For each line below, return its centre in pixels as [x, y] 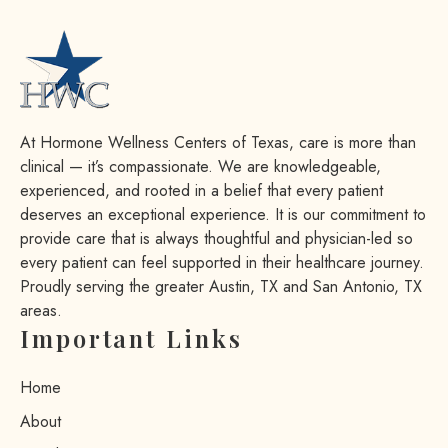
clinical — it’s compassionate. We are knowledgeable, [200, 166]
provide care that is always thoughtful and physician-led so [216, 238]
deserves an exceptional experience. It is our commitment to [223, 214]
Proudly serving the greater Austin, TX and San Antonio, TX [221, 286]
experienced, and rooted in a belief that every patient [201, 190]
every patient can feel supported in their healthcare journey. [222, 262]
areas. [41, 310]
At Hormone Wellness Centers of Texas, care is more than [218, 142]
